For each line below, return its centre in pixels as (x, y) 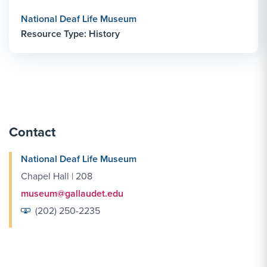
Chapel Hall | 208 (57, 176)
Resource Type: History (70, 34)
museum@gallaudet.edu (72, 193)
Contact (32, 132)
